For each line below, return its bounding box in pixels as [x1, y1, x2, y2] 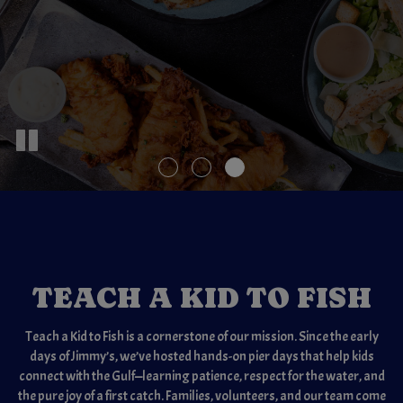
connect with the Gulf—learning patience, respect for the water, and [18, 367, 385, 385]
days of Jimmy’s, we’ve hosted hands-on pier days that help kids [29, 347, 374, 365]
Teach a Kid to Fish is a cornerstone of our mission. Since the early [24, 327, 379, 345]
